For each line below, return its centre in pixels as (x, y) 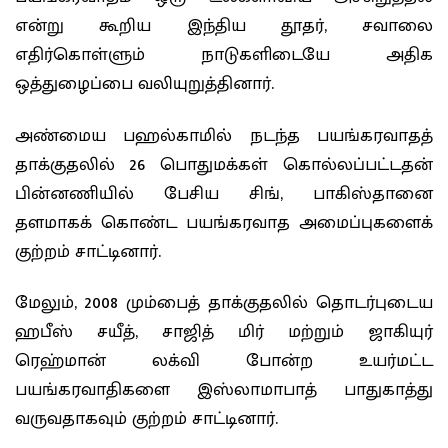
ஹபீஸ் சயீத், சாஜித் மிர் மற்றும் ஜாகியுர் (224, 332)
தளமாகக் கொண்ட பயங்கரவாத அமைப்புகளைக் (224, 222)
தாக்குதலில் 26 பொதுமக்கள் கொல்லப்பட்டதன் (224, 164)
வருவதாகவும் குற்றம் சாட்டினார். (146, 419)
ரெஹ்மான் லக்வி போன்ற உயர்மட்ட (224, 361)
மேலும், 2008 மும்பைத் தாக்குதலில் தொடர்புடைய (224, 303)
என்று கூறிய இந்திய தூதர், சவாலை (224, 26)
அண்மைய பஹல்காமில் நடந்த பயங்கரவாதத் (224, 135)
